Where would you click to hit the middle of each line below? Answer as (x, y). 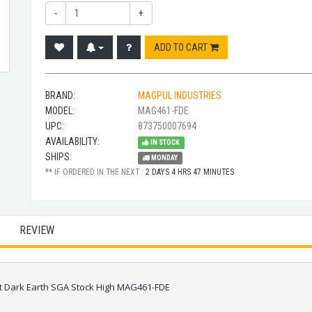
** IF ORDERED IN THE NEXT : (95, 172)
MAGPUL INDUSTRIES (180, 95)
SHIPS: (58, 157)
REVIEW (37, 230)
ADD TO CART (182, 47)
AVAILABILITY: (72, 141)
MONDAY (164, 158)
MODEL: (60, 111)
